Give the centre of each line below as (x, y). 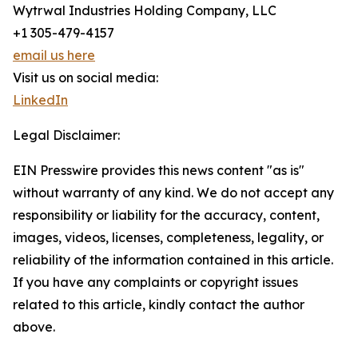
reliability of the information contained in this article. (173, 260)
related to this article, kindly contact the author (159, 305)
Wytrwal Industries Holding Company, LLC (145, 11)
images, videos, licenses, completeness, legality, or (168, 238)
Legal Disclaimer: (66, 135)
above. (34, 327)
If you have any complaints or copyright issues (155, 282)
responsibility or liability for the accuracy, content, (166, 215)
